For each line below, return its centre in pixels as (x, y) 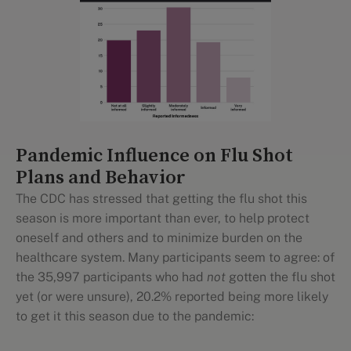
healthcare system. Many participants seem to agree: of (175, 257)
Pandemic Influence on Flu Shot (154, 156)
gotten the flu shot (280, 277)
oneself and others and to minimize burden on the (159, 238)
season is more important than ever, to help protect (163, 218)
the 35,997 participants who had (111, 277)
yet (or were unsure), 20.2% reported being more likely (172, 297)
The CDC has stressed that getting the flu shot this (161, 199)
